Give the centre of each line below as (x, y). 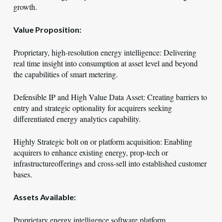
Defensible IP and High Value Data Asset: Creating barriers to (110, 97)
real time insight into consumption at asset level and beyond (105, 63)
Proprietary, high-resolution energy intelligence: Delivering (105, 52)
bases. (23, 174)
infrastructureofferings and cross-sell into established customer (110, 163)
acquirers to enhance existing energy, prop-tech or (90, 152)
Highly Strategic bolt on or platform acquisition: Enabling (103, 141)
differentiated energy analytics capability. (77, 119)
